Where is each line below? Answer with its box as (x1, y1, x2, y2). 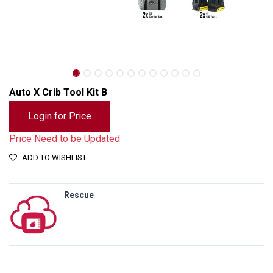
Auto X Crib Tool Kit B (9, 87, 107, 98)
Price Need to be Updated (9, 133, 120, 144)
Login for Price (27, 110, 91, 122)
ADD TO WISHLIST (22, 153, 87, 162)
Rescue (64, 190, 94, 200)
